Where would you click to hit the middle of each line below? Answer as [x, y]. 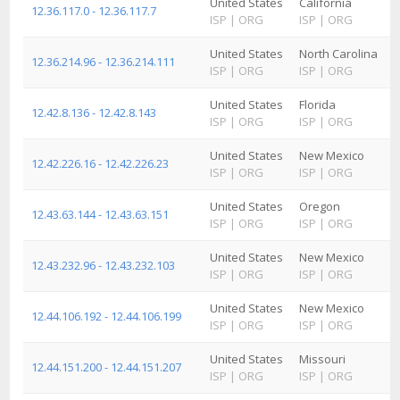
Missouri [322, 359]
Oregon [320, 206]
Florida [317, 104]
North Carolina [338, 54]
